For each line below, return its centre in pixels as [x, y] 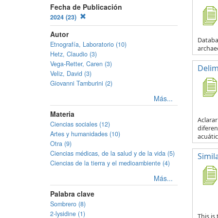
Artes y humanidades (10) [85, 134]
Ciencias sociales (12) [80, 124]
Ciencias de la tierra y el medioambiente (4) [110, 163]
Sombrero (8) [68, 204]
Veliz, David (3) [71, 73]
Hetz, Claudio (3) [73, 54]
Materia [62, 114]
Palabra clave [72, 194]
